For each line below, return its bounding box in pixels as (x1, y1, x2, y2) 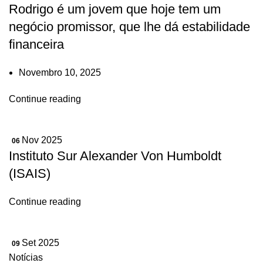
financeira (9, 37, 64, 52)
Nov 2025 (22, 135, 62, 145)
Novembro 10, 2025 (19, 68, 101, 77)
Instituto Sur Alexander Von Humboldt (9, 149, 221, 163)
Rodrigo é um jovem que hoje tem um (9, 2, 221, 16)
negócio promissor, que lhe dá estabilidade (9, 19, 250, 34)
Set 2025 (22, 238, 59, 248)
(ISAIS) (9, 166, 50, 181)
